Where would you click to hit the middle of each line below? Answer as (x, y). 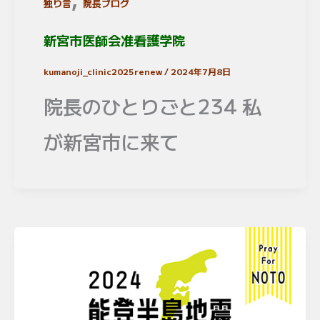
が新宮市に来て (111, 141)
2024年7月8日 (201, 71)
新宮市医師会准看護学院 (115, 40)
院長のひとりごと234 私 (153, 105)
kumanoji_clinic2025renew (104, 71)
